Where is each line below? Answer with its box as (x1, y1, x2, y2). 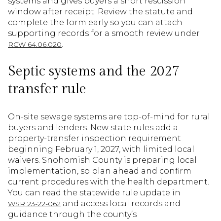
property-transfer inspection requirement (8, 134, 181, 144)
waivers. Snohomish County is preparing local (8, 155, 197, 165)
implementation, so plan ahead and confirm (8, 166, 191, 176)
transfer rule (8, 81, 86, 98)
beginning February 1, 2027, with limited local (8, 145, 194, 154)
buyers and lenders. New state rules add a (8, 123, 178, 133)
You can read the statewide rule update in (8, 188, 181, 198)
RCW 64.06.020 (8, 39, 62, 49)
